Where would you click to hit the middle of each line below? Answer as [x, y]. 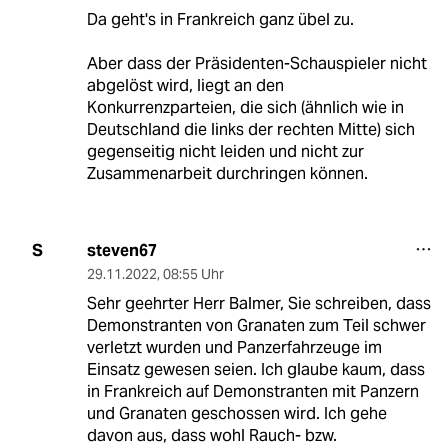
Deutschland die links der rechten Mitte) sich [250, 129]
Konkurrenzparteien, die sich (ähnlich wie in [245, 107]
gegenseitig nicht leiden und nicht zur [225, 151]
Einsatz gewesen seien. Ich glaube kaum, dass [255, 369]
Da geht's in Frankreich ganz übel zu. [220, 19]
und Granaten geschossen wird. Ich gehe [236, 413]
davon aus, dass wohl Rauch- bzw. [211, 435]
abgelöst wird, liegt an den [185, 85]
